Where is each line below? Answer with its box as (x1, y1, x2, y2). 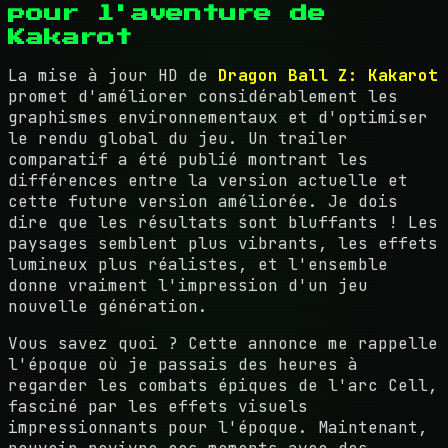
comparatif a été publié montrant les (8, 148, 368, 170)
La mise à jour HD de (8, 64, 218, 86)
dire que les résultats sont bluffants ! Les (8, 211, 438, 233)
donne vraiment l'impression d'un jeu (8, 274, 368, 296)
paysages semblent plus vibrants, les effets (8, 232, 438, 254)
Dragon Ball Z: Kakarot (218, 64, 438, 86)
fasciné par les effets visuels (8, 395, 308, 417)
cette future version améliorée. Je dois (8, 190, 398, 212)
